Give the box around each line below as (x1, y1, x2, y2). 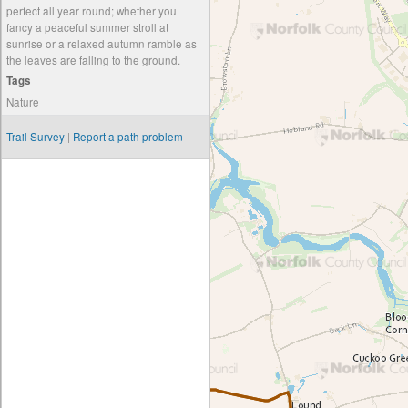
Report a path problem (73, 129, 183, 144)
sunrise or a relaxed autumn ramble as (6, 36, 197, 51)
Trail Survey (6, 129, 65, 144)
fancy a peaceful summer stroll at (6, 20, 168, 35)
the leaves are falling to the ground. (6, 53, 180, 67)
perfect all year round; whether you (6, 4, 177, 18)
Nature (6, 95, 39, 109)
